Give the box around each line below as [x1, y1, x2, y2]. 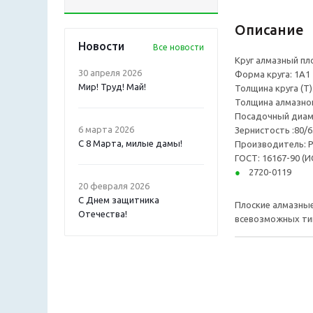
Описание [235, 21, 304, 38]
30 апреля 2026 [78, 67, 142, 78]
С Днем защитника [78, 194, 159, 205]
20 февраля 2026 [78, 180, 150, 191]
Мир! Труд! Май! [78, 81, 146, 92]
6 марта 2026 [78, 124, 134, 134]
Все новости [153, 42, 204, 52]
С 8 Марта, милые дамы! [78, 138, 182, 148]
